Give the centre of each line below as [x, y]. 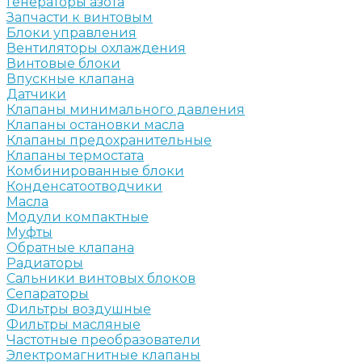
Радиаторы [45, 263]
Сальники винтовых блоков [101, 278]
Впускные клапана [70, 78]
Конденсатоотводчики [84, 186]
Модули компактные [78, 217]
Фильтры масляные [74, 324]
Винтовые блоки [63, 63]
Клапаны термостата [75, 155]
